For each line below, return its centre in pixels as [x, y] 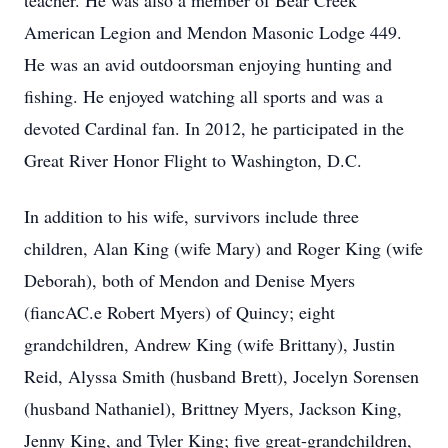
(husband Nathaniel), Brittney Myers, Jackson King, [213, 408]
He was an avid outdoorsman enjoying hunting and [208, 64]
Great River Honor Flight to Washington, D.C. [193, 160]
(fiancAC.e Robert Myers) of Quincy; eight [179, 312]
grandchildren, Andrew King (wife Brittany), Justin [209, 344]
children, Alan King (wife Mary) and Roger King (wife [223, 248]
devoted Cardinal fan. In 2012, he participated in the [214, 128]
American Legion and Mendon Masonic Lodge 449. [213, 32]
